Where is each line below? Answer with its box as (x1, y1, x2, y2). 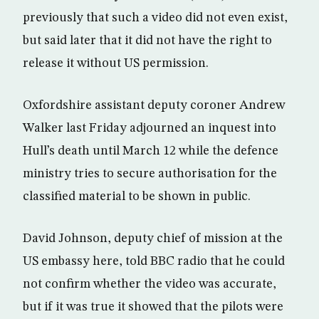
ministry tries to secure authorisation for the (23, 167, 277, 180)
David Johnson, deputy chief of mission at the (23, 232, 283, 245)
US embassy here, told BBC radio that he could (23, 255, 285, 268)
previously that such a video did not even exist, (23, 11, 288, 24)
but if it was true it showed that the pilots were (23, 300, 283, 313)
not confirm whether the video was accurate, (23, 278, 276, 291)
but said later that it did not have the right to (23, 34, 272, 47)
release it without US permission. (23, 57, 209, 70)
